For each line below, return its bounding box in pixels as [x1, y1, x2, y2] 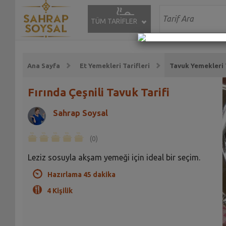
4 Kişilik [46, 186, 73, 195]
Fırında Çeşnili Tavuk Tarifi [27, 85, 169, 98]
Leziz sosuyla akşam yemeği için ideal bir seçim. [27, 152, 200, 162]
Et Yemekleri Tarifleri [79, 62, 150, 70]
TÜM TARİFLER [90, 17, 137, 25]
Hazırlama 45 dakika [47, 170, 116, 179]
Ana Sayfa [27, 62, 61, 70]
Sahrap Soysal [52, 108, 108, 118]
